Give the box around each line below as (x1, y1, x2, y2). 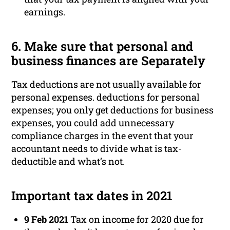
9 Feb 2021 (24, 213, 69, 226)
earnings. (24, 6, 66, 18)
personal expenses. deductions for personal (11, 91, 200, 104)
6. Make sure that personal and (11, 38, 194, 55)
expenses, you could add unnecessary (11, 117, 175, 129)
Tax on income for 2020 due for (68, 213, 204, 226)
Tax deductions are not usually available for (11, 78, 202, 91)
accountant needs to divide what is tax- (11, 142, 182, 155)
